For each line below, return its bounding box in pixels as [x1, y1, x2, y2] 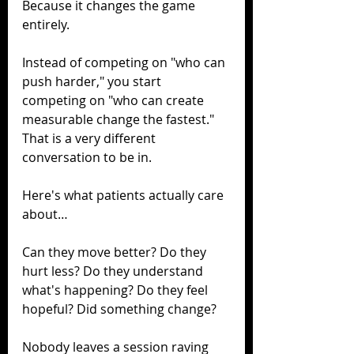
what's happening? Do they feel [22, 281, 211, 299]
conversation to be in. [22, 148, 152, 166]
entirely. [22, 15, 70, 33]
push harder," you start [22, 72, 164, 90]
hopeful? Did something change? [22, 299, 217, 318]
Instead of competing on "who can [22, 53, 228, 71]
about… [22, 205, 68, 223]
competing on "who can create [22, 91, 207, 109]
